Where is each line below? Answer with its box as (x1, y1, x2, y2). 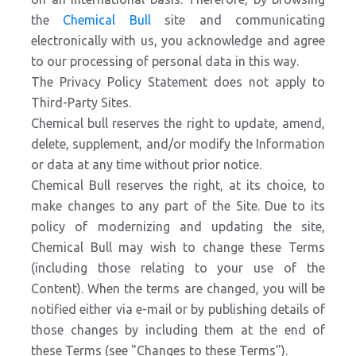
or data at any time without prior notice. (31, 157, 265, 172)
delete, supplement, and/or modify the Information (31, 137, 325, 151)
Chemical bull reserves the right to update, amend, (31, 116, 325, 130)
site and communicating (150, 13, 326, 27)
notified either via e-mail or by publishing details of (31, 302, 325, 316)
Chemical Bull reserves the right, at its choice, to (31, 178, 325, 192)
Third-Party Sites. (31, 95, 131, 110)
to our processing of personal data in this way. (31, 54, 299, 68)
